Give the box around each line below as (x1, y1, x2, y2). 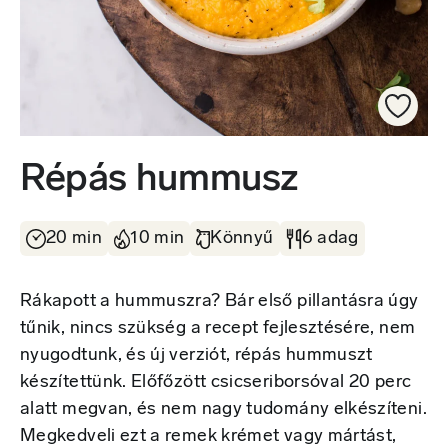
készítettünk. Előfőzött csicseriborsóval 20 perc (20, 373, 412, 393)
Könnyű (210, 229, 274, 249)
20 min (46, 229, 103, 249)
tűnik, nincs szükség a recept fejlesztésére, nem (20, 319, 416, 339)
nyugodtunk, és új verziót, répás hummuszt (20, 346, 373, 366)
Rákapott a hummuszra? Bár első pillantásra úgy (20, 292, 419, 312)
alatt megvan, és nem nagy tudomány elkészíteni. (20, 400, 427, 420)
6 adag (301, 229, 359, 249)
